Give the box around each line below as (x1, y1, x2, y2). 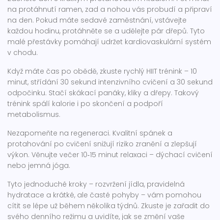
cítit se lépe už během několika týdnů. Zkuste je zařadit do (7, 201, 210, 211)
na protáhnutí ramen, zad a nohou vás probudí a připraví (7, 4, 212, 14)
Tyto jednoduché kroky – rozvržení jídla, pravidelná (7, 179, 185, 189)
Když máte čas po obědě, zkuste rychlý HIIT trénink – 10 (7, 66, 197, 76)
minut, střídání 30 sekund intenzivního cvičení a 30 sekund (7, 77, 213, 87)
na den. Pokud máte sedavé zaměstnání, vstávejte (7, 15, 187, 25)
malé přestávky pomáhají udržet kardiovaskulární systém (7, 37, 211, 47)
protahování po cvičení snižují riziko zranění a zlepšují (7, 139, 197, 149)
